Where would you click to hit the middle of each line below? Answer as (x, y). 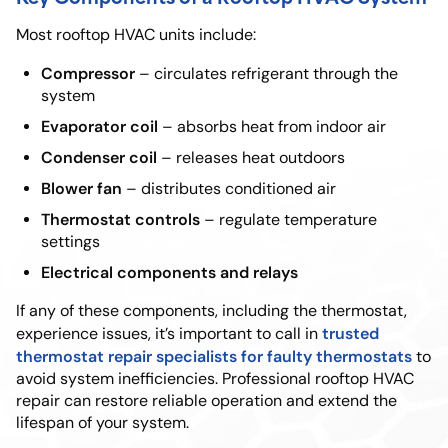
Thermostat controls (120, 218)
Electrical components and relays (169, 271)
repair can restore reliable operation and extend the (206, 400)
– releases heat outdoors (251, 157)
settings (70, 241)
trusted (350, 332)
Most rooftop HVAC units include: (136, 34)
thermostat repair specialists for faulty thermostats (214, 355)
